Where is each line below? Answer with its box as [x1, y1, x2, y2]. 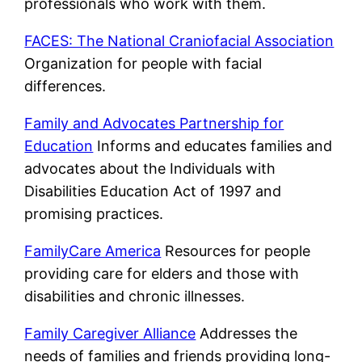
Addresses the [196, 325, 298, 343]
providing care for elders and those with [24, 265, 300, 283]
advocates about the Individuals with [24, 160, 276, 178]
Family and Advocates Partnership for [24, 115, 284, 133]
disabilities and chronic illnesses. [24, 288, 246, 305]
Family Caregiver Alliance [24, 325, 196, 343]
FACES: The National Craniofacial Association [24, 32, 335, 50]
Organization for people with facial [24, 55, 263, 73]
